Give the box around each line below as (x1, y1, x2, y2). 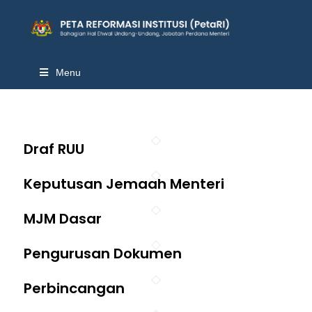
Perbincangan (23, 279, 125, 298)
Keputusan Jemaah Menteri (23, 174, 224, 194)
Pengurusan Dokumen (23, 244, 182, 263)
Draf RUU (23, 139, 84, 159)
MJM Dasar (23, 209, 102, 228)
